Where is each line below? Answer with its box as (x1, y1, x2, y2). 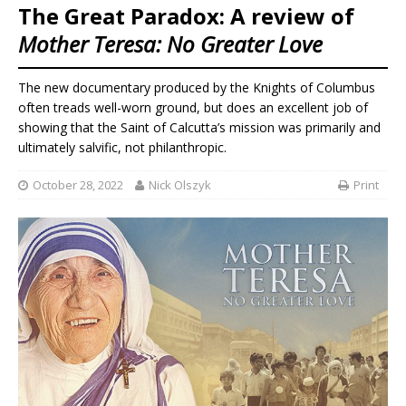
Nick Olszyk (149, 176, 211, 193)
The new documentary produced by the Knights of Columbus (18, 79, 375, 97)
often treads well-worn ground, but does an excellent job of (18, 99, 368, 117)
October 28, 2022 (33, 176, 123, 193)
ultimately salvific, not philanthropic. (18, 139, 227, 157)
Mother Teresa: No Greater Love (18, 28, 323, 59)
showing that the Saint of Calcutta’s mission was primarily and (18, 119, 381, 137)
